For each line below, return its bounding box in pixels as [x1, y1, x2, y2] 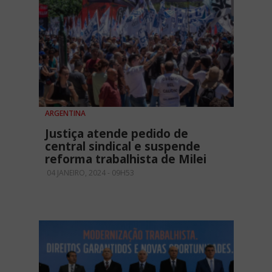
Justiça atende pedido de [45, 125, 188, 141]
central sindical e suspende [45, 138, 200, 154]
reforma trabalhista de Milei [45, 151, 206, 167]
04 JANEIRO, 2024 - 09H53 [45, 167, 134, 178]
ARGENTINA [45, 107, 86, 118]
